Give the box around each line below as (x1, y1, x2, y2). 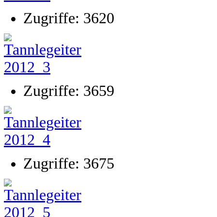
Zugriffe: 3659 (23, 82, 114, 99)
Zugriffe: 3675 (23, 155, 114, 172)
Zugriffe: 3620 (23, 10, 114, 27)
